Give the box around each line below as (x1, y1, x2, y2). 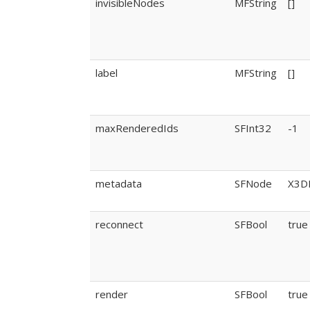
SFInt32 (235, 121, 271, 135)
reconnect (95, 217, 143, 231)
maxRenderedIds (95, 121, 179, 135)
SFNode (235, 176, 272, 190)
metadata (95, 176, 142, 190)
